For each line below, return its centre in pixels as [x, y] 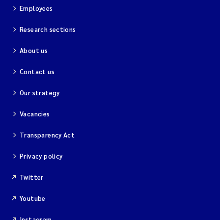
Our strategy [40, 93]
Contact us [37, 71]
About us [34, 50]
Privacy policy [41, 156]
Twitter [32, 177]
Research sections [48, 29]
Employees [36, 8]
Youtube [33, 198]
